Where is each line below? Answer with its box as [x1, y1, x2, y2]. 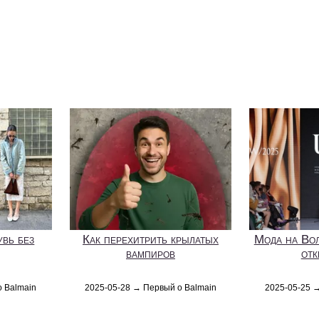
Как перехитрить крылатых [82, 232, 219, 246]
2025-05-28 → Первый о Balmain [84, 282, 216, 293]
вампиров [125, 246, 175, 261]
